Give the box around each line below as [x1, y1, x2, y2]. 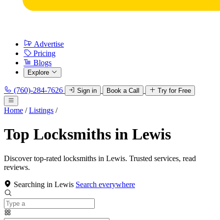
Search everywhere [76, 180, 135, 189]
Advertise [34, 40, 64, 48]
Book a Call [107, 87, 139, 94]
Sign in [77, 87, 97, 94]
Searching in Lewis [14, 180, 74, 189]
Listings [29, 106, 54, 114]
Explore [27, 69, 49, 76]
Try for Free [158, 87, 191, 94]
